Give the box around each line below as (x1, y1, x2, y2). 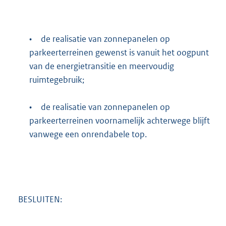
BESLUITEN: (18, 193, 62, 205)
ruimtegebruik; (29, 74, 84, 85)
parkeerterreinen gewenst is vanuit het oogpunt (29, 47, 209, 58)
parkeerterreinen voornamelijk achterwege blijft (29, 115, 210, 126)
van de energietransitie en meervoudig (29, 61, 174, 72)
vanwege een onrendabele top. (29, 129, 147, 140)
